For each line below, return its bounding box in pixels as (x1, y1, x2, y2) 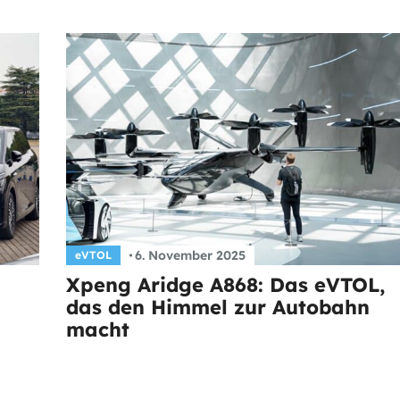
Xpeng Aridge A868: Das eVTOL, (66, 271, 385, 297)
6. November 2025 (134, 246, 246, 263)
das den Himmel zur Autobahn (66, 294, 370, 320)
